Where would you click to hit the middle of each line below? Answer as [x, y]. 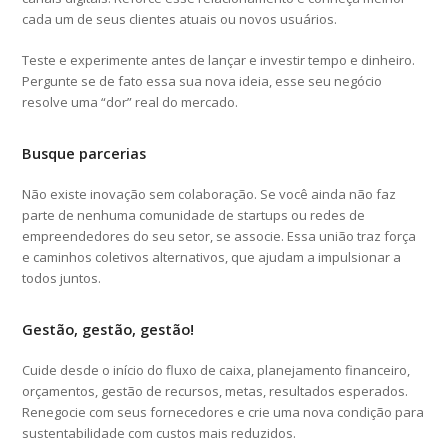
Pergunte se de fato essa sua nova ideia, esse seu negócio [202, 80]
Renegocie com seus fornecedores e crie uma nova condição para [223, 411]
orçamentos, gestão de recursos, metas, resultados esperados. [215, 390]
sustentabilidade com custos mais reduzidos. [159, 432]
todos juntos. [62, 277]
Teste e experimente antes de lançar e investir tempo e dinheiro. [219, 59]
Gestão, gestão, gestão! [108, 328]
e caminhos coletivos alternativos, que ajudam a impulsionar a [212, 256]
